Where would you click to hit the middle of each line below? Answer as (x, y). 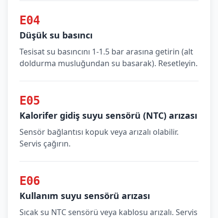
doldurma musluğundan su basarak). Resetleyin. (109, 63)
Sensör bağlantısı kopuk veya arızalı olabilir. (99, 132)
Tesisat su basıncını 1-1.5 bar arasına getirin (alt (106, 52)
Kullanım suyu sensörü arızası (85, 196)
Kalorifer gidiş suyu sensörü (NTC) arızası (108, 115)
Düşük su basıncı (56, 35)
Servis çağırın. (45, 144)
